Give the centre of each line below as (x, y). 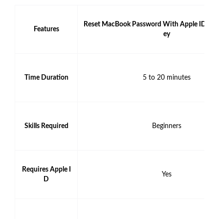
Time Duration (46, 78)
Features (46, 30)
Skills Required (46, 126)
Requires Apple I (46, 170)
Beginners (166, 126)
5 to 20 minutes (166, 78)
